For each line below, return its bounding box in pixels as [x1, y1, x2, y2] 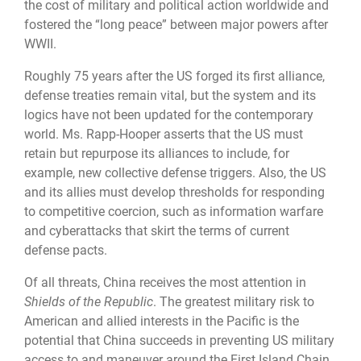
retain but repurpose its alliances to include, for [24, 145, 289, 161]
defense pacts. [24, 242, 107, 258]
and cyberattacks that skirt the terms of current [24, 222, 289, 239]
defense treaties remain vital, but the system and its [24, 87, 316, 103]
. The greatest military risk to [153, 294, 314, 310]
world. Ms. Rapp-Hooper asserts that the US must [24, 126, 303, 142]
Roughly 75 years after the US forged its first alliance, [24, 68, 325, 84]
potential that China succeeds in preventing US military [24, 333, 334, 349]
